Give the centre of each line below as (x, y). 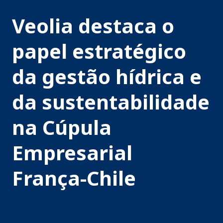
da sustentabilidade (111, 102)
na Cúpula (62, 127)
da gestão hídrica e (107, 76)
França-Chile (74, 178)
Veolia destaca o (93, 25)
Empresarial (72, 152)
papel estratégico (99, 51)
